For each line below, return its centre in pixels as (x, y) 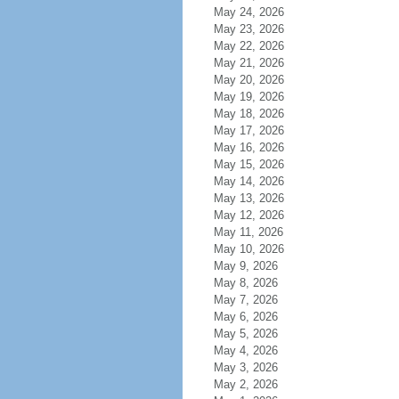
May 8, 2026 (245, 283)
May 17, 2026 (248, 130)
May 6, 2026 (245, 317)
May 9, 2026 (245, 266)
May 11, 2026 (248, 232)
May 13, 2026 (248, 198)
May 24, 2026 (248, 12)
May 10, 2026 (248, 249)
